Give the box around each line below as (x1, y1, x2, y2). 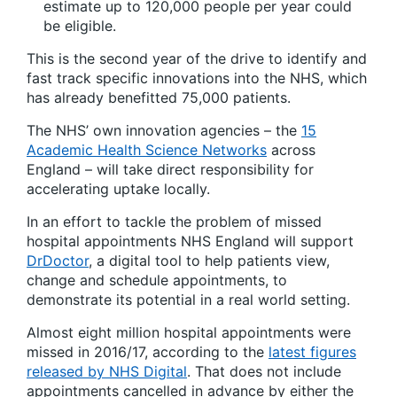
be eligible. (43, 17, 116, 35)
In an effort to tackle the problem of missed (27, 213, 322, 231)
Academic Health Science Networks (27, 141, 267, 160)
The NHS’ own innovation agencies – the (27, 121, 301, 140)
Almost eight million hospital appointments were (27, 323, 351, 342)
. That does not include (187, 362, 341, 381)
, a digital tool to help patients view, (89, 252, 330, 270)
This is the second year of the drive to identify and (27, 50, 367, 68)
